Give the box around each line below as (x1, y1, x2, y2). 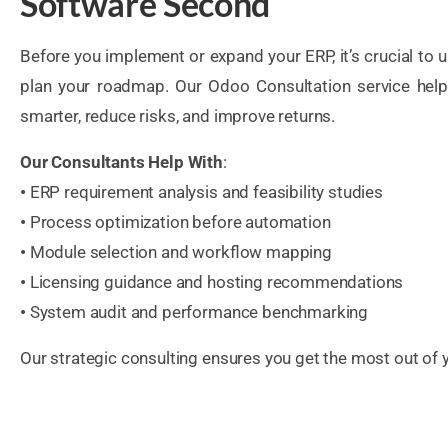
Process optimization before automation (29, 211, 331, 232)
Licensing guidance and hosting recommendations (29, 271, 404, 292)
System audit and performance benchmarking (29, 301, 369, 322)
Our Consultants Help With (20, 151, 223, 172)
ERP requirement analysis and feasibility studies (29, 181, 384, 202)
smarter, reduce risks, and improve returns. (20, 105, 336, 126)
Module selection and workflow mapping (29, 241, 332, 262)
